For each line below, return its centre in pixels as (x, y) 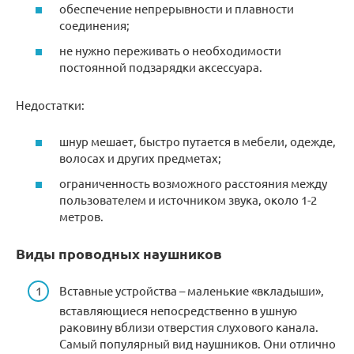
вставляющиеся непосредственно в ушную (178, 311)
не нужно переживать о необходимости (170, 50)
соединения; (94, 25)
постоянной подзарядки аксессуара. (161, 66)
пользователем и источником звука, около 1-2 (188, 199)
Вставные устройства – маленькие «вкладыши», (192, 291)
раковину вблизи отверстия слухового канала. (189, 327)
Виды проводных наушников (119, 253)
